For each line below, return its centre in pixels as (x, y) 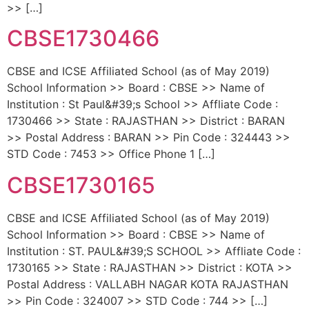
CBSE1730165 (81, 185)
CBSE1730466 (83, 39)
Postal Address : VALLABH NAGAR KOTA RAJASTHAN (148, 284)
